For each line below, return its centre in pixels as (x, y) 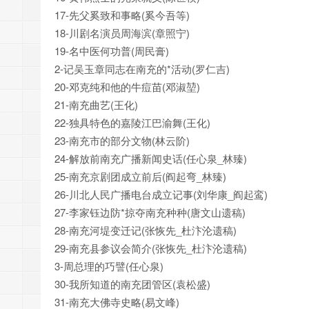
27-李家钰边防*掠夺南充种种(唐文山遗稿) (150, 212)
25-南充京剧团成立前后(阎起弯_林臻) (140, 176)
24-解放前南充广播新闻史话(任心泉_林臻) (151, 158)
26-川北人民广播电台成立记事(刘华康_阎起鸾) (161, 194)
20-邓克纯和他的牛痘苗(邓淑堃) (127, 86)
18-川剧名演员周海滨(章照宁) (122, 32)
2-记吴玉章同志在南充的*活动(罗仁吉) (142, 68)
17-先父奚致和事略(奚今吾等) (122, 14)
